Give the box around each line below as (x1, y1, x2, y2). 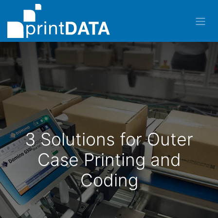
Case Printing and (37, 149, 181, 171)
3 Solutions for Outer (25, 128, 193, 150)
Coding (80, 169, 138, 191)
